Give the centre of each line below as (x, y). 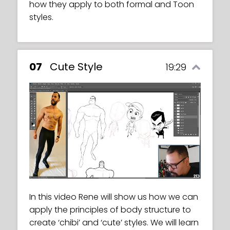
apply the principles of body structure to (110, 210)
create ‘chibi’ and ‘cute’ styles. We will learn (114, 223)
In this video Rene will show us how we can (114, 197)
